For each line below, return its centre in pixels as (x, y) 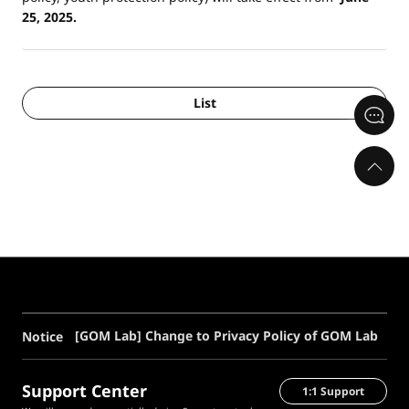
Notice (42, 336)
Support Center (84, 391)
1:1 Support (333, 391)
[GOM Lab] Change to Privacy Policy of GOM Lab (226, 336)
